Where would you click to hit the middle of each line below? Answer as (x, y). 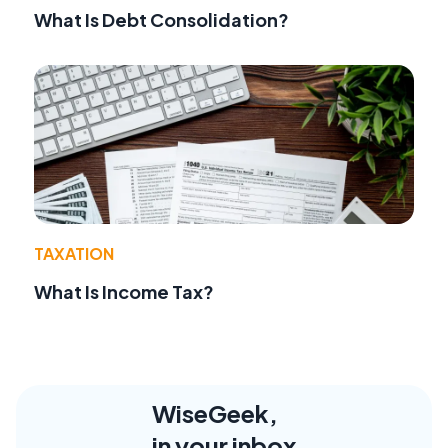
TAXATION (74, 253)
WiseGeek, (215, 412)
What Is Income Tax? (124, 291)
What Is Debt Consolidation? (161, 20)
